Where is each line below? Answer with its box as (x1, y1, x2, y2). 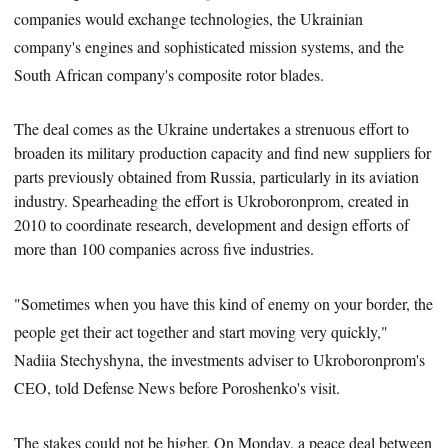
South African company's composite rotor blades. (14, 63, 325, 85)
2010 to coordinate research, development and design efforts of (14, 214, 410, 236)
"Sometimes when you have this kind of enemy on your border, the (14, 293, 434, 315)
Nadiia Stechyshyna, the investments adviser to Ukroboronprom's (14, 349, 426, 371)
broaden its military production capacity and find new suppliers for (14, 142, 432, 164)
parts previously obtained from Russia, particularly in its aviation (14, 166, 420, 188)
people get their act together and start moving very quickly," (14, 321, 389, 343)
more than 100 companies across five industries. (14, 238, 315, 260)
